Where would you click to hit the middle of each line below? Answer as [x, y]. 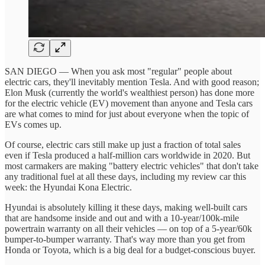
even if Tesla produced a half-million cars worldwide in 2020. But [127, 155]
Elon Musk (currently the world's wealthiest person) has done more [130, 92]
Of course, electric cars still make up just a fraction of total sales [123, 144]
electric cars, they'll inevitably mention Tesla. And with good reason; [132, 82]
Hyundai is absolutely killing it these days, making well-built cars [126, 207]
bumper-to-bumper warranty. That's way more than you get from [125, 239]
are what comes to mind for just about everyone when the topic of [127, 114]
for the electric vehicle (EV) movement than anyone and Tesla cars [129, 103]
